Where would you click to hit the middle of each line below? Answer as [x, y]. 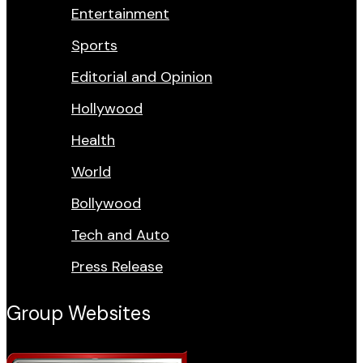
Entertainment [120, 14]
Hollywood [107, 109]
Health [93, 140]
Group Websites [79, 313]
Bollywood [106, 203]
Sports [94, 45]
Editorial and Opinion [142, 77]
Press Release [117, 267]
